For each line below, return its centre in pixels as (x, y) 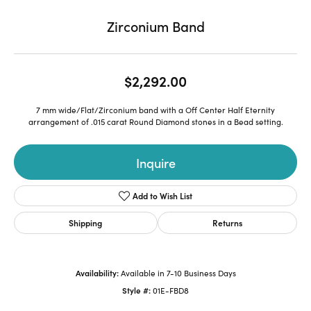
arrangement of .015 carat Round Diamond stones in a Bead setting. (155, 121)
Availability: (97, 273)
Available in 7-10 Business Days (178, 273)
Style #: (136, 290)
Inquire (155, 162)
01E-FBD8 (171, 290)
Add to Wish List (163, 195)
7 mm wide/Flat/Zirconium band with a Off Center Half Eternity (155, 110)
